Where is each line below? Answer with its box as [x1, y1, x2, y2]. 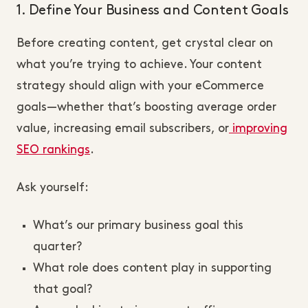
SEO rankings [16, 144, 90, 155]
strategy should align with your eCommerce [16, 80, 264, 91]
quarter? [33, 241, 82, 252]
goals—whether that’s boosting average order [16, 102, 276, 113]
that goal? [33, 284, 92, 295]
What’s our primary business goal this [33, 220, 243, 231]
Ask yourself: [16, 182, 89, 193]
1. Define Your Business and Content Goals [16, 4, 289, 16]
